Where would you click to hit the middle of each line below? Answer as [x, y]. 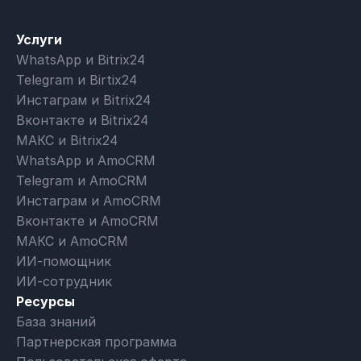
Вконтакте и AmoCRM [87, 220]
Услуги [39, 39]
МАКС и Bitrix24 [67, 140]
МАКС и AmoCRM [72, 241]
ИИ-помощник [64, 261]
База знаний [56, 321]
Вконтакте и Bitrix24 [82, 120]
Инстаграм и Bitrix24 [83, 100]
